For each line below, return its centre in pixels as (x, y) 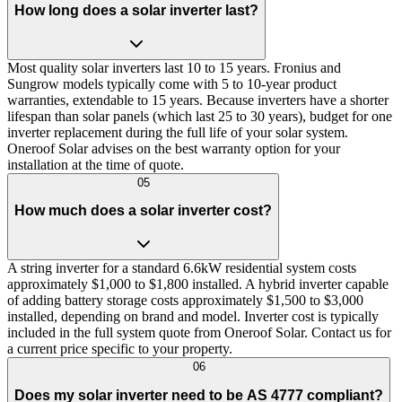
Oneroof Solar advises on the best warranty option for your (174, 148)
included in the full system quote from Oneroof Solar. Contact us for (199, 332)
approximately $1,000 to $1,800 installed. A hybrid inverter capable (198, 284)
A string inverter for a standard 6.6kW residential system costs (182, 268)
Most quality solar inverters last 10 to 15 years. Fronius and (174, 67)
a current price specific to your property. (120, 349)
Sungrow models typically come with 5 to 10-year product (172, 83)
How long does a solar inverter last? (136, 11)
